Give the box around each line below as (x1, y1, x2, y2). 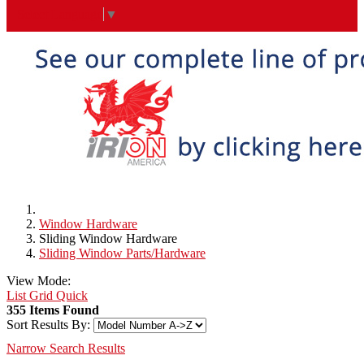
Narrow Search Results (6, 341, 125, 356)
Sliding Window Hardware (39, 232, 177, 246)
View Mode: (6, 274, 71, 288)
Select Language (17, 7, 102, 22)
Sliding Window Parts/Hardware (39, 246, 206, 261)
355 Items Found (6, 303, 99, 318)
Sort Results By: (6, 318, 90, 332)
